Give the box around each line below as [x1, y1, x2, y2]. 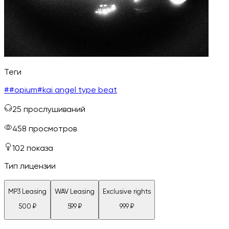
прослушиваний [24, 105, 85, 114]
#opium [9, 86, 37, 95]
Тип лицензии [4, 162, 56, 171]
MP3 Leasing [8, 188, 47, 195]
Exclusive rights [103, 188, 151, 195]
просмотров [29, 125, 77, 133]
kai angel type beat [42, 86, 117, 95]
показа [27, 144, 53, 153]
